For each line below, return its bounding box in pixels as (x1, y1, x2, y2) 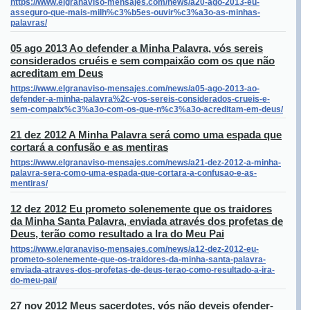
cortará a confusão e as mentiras (10, 141, 168, 153)
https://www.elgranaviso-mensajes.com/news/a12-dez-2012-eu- (10, 245, 259, 253)
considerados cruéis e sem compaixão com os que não (10, 55, 275, 66)
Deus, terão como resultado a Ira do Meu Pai (10, 228, 224, 239)
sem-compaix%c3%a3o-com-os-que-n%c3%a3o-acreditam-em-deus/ (10, 105, 283, 113)
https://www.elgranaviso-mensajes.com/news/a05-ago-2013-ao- (10, 84, 259, 93)
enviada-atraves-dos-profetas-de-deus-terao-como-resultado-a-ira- (10, 266, 275, 274)
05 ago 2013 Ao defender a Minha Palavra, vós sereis (10, 42, 263, 54)
